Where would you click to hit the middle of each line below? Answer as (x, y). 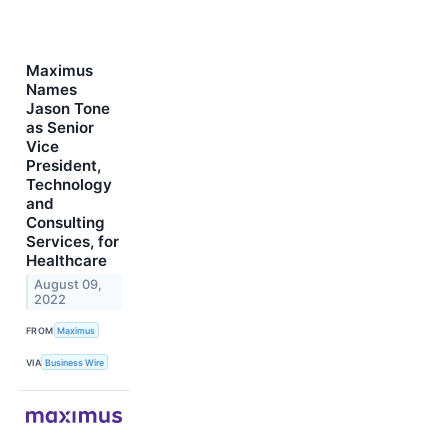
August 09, (68, 284)
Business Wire (75, 362)
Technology (69, 184)
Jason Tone (68, 108)
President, (63, 165)
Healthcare (66, 260)
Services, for (72, 241)
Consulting (65, 222)
